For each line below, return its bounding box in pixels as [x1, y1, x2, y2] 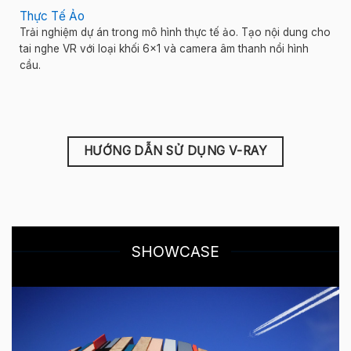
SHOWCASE [132, 241, 219, 261]
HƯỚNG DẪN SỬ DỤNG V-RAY [83, 143, 268, 159]
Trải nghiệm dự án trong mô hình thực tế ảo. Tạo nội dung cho [20, 26, 331, 39]
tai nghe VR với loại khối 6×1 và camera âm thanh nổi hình [20, 42, 309, 56]
